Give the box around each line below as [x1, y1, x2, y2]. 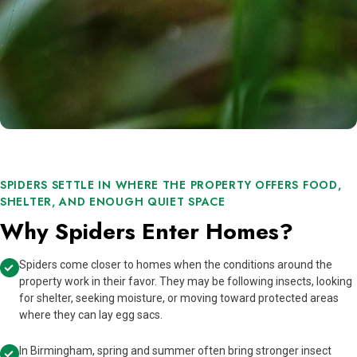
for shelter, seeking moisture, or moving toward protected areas [19, 292, 339, 305]
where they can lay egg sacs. [19, 308, 163, 322]
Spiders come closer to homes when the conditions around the [19, 258, 332, 272]
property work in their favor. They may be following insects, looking [19, 275, 352, 288]
